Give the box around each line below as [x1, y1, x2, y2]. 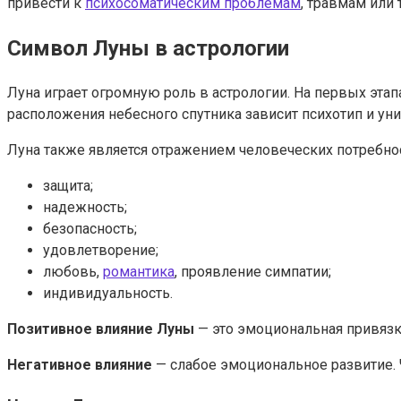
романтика [103, 262, 175, 280]
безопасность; [43, 219, 137, 237]
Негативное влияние [7, 355, 152, 373]
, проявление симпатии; [175, 262, 331, 280]
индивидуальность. [43, 284, 173, 302]
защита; [43, 176, 93, 194]
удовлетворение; [43, 241, 158, 259]
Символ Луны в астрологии [7, 35, 289, 61]
